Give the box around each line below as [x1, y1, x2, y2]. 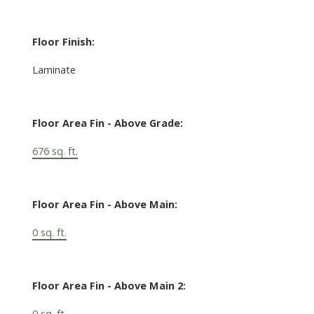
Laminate [32, 62, 76, 76]
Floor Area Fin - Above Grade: [32, 115, 183, 130]
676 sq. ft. [32, 143, 78, 158]
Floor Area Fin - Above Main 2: [32, 278, 186, 292]
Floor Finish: [32, 34, 95, 48]
